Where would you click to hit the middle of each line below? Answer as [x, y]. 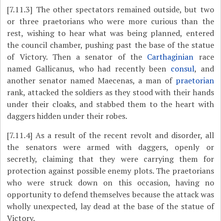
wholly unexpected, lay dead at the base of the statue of [110, 206]
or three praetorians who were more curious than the [110, 21]
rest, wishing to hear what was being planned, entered [110, 33]
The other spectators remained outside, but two [123, 9]
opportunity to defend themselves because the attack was [110, 194]
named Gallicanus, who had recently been [89, 69]
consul [183, 69]
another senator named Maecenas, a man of [91, 80]
